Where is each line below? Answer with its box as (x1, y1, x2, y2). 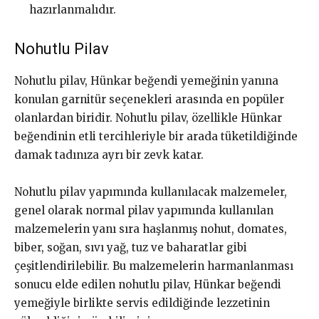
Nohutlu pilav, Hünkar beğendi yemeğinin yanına (14, 74, 278, 88)
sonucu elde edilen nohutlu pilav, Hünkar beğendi (14, 278, 281, 292)
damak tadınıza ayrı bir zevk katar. (14, 148, 204, 162)
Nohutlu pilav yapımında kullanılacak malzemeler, (14, 185, 287, 199)
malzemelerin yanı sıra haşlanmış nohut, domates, (14, 222, 287, 236)
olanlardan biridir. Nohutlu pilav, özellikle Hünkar (14, 111, 282, 125)
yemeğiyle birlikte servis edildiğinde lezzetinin (14, 296, 270, 310)
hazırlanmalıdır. (29, 3, 116, 17)
